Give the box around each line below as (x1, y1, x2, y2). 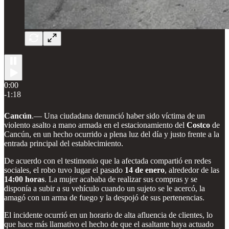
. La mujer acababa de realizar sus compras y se (44, 174, 197, 184)
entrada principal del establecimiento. (4, 139, 123, 148)
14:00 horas (4, 174, 44, 184)
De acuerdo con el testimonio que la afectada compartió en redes (4, 156, 211, 165)
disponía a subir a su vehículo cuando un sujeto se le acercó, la (4, 184, 205, 193)
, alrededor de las (165, 165, 219, 174)
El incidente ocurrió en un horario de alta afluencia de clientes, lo (4, 210, 213, 219)
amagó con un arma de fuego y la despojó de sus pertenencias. (4, 193, 204, 202)
